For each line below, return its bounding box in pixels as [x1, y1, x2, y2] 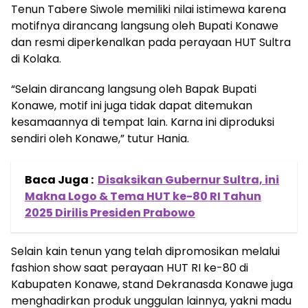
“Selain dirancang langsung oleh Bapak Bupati [11, 81, 256, 97]
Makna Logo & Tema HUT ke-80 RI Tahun [25, 188, 261, 204]
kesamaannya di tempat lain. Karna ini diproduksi [11, 114, 274, 130]
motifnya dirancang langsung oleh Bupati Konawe [11, 18, 278, 34]
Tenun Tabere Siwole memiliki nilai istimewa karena [11, 1, 286, 17]
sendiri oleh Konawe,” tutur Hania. [11, 131, 189, 146]
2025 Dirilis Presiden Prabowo [25, 205, 195, 221]
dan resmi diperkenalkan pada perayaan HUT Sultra [11, 34, 291, 50]
